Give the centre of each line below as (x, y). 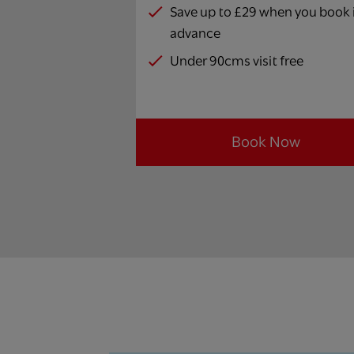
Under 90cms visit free (237, 60)
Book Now (265, 141)
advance (195, 33)
